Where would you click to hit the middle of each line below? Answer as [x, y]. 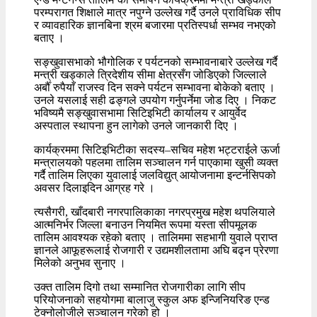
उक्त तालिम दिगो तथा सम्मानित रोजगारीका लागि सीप [140, 287]
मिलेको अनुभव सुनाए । [80, 263]
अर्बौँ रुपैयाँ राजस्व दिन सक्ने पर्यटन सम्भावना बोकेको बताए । [155, 88]
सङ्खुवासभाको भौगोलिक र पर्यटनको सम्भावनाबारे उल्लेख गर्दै [156, 62]
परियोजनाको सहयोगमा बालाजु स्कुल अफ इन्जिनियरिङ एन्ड [152, 300]
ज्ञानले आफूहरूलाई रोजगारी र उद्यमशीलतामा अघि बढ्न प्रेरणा [156, 250]
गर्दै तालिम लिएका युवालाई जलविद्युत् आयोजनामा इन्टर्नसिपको [155, 175]
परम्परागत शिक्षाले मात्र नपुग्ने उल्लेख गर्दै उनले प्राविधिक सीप [157, 13]
